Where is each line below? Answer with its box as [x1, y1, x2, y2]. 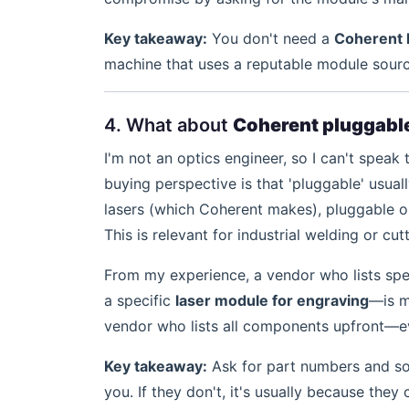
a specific [104, 291, 175, 309]
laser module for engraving [175, 291, 369, 309]
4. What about [104, 114, 233, 136]
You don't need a [207, 29, 334, 47]
